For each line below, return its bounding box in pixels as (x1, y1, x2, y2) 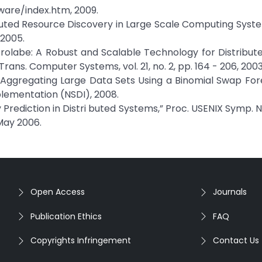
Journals (213, 186, 247, 198)
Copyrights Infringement (30, 235, 131, 246)
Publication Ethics (30, 210, 102, 222)
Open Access (30, 186, 85, 198)
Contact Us (213, 235, 259, 246)
